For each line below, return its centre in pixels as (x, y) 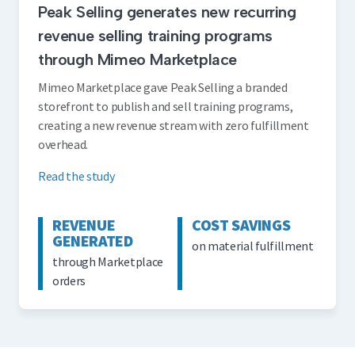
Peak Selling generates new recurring (167, 12)
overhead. (63, 145)
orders (69, 281)
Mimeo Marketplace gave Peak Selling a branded (163, 88)
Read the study (76, 176)
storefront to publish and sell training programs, (166, 107)
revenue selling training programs (155, 36)
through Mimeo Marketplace (138, 60)
